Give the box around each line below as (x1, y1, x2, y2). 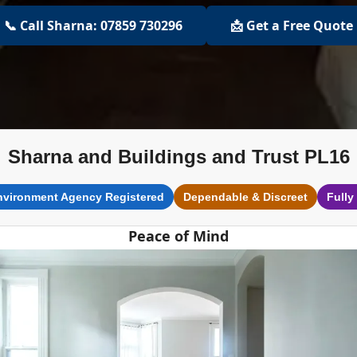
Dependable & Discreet (182, 190, 308, 203)
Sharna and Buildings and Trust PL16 (7, 146, 350, 167)
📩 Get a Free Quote (230, 17, 353, 34)
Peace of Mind (128, 226, 229, 245)
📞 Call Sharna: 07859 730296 (4, 17, 182, 34)
